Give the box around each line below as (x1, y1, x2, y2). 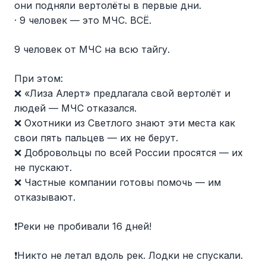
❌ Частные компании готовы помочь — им (14, 176, 221, 188)
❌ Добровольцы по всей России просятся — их (14, 146, 243, 159)
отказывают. (14, 191, 75, 203)
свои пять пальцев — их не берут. (14, 131, 178, 144)
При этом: (14, 72, 63, 84)
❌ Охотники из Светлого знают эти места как (14, 116, 235, 129)
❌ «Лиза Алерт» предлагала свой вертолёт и (14, 87, 230, 99)
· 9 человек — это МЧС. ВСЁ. (14, 14, 151, 26)
